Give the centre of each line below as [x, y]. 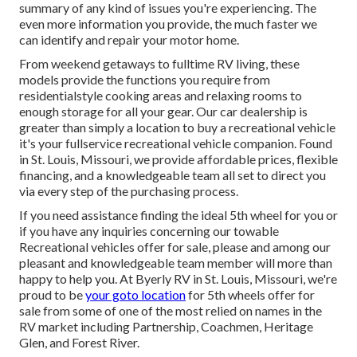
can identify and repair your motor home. [129, 40]
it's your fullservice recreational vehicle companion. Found [176, 143]
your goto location [135, 295]
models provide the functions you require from [145, 80]
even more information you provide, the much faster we [168, 24]
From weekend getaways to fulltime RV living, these [159, 64]
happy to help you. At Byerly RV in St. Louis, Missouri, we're [178, 279]
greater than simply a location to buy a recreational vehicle [177, 127]
